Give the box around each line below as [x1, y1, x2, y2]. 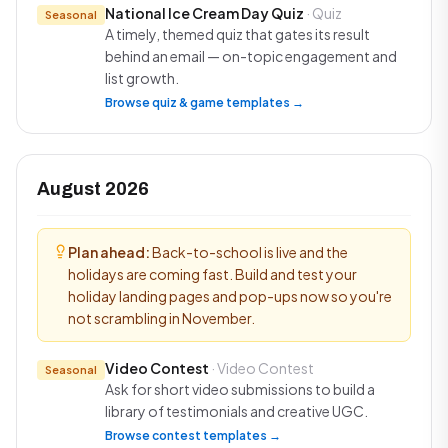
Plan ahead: [68, 243, 150, 261]
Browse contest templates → [105, 428, 281, 443]
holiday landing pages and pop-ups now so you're [68, 287, 392, 305]
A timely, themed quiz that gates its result [105, 25, 370, 43]
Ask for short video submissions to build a [105, 380, 375, 398]
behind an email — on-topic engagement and [105, 47, 397, 65]
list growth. [105, 69, 179, 87]
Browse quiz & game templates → [105, 95, 304, 110]
